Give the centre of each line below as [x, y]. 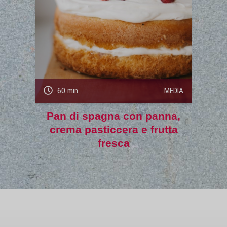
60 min [66, 91]
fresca [113, 143]
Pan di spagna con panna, [113, 116]
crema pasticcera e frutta [113, 130]
